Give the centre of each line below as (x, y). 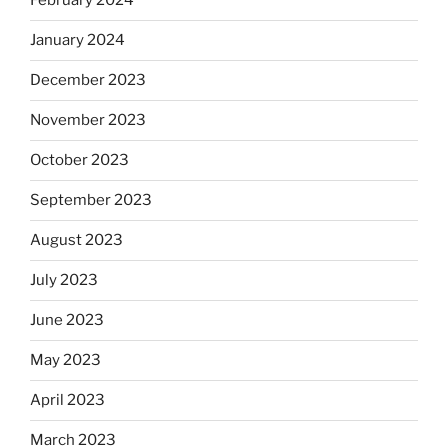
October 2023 (79, 160)
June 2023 (67, 320)
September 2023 (91, 200)
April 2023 (67, 400)
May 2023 (65, 360)
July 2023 (64, 280)
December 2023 (88, 80)
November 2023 (88, 120)
